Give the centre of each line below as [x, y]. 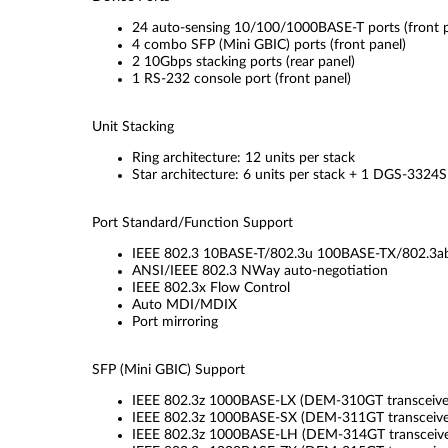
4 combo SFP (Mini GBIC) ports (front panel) [269, 45]
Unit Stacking [133, 127]
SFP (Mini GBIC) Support [168, 370]
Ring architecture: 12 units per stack [243, 158]
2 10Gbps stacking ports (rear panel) [243, 62]
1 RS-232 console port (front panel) [241, 79]
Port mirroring [175, 322]
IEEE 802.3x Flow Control [211, 288]
